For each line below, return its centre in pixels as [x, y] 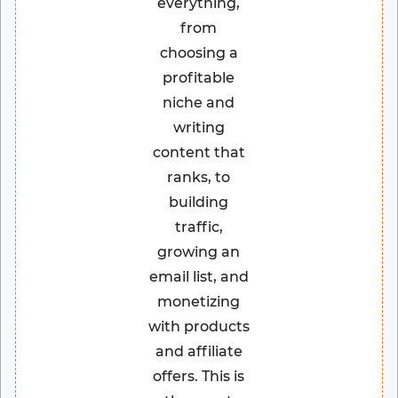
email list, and [199, 277]
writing [199, 128]
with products [199, 327]
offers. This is [199, 377]
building [199, 203]
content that [199, 153]
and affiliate [199, 352]
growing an [199, 252]
